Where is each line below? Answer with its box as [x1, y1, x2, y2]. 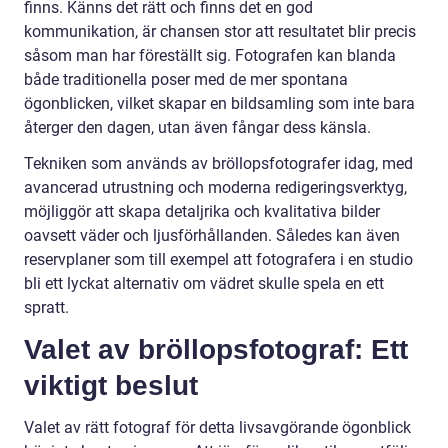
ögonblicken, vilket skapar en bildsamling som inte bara [24, 93, 415, 113]
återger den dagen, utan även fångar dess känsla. [24, 117, 371, 137]
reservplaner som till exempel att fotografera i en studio [24, 249, 413, 269]
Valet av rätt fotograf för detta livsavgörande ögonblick [24, 417, 411, 437]
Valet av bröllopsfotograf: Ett [24, 333, 408, 365]
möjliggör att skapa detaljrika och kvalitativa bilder [24, 201, 380, 221]
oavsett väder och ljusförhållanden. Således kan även [24, 225, 400, 245]
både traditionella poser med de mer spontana [24, 69, 348, 89]
